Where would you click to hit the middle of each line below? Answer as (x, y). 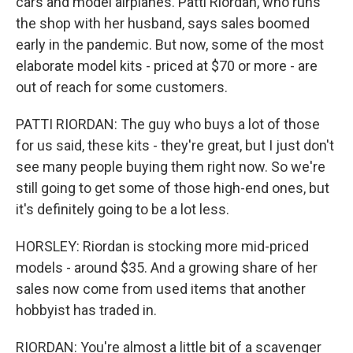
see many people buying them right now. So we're (171, 167)
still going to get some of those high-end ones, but (173, 188)
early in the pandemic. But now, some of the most (170, 45)
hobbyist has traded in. (86, 310)
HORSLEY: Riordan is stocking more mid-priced (162, 246)
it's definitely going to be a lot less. (123, 209)
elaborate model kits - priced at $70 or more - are (167, 66)
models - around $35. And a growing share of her (167, 268)
